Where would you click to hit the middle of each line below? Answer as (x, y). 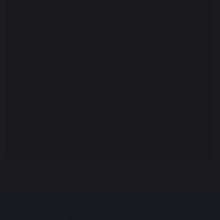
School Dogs (46, 61)
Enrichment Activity (58, 81)
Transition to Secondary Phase (80, 120)
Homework (42, 41)
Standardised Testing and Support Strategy (105, 100)
